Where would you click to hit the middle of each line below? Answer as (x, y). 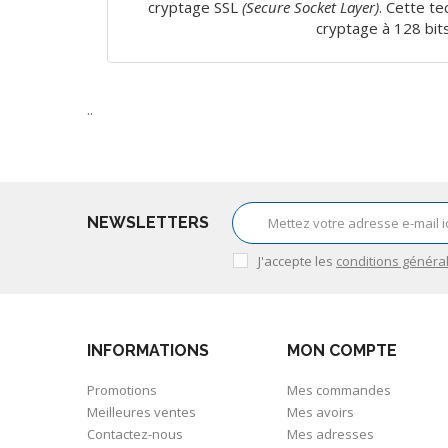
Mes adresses (330, 433)
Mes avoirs (320, 411)
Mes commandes (339, 389)
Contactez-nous (135, 433)
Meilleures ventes (141, 411)
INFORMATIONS (148, 350)
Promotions (122, 389)
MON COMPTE (342, 350)
